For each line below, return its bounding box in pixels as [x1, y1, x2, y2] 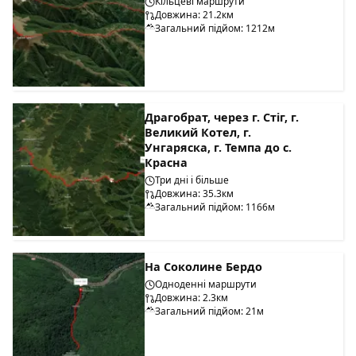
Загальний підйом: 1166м [155, 200, 276, 215]
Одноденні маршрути [155, 277, 257, 291]
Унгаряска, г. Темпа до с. [145, 140, 292, 156]
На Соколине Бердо [145, 258, 263, 274]
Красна [145, 155, 188, 171]
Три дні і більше [155, 173, 230, 188]
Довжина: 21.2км [155, 8, 234, 22]
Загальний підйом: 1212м [155, 21, 276, 36]
